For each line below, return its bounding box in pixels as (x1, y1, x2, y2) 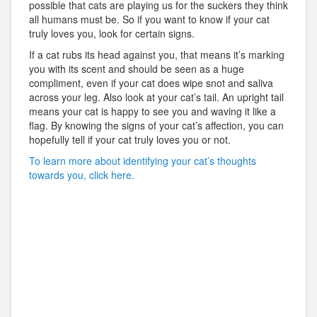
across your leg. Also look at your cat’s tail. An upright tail (29, 90, 284, 105)
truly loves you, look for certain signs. (29, 26, 195, 41)
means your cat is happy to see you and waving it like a (29, 104, 276, 119)
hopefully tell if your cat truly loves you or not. (29, 132, 231, 147)
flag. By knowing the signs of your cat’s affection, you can (29, 118, 284, 133)
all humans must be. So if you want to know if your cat (29, 12, 270, 27)
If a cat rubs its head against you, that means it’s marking (29, 47, 284, 62)
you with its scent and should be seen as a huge (29, 62, 244, 76)
